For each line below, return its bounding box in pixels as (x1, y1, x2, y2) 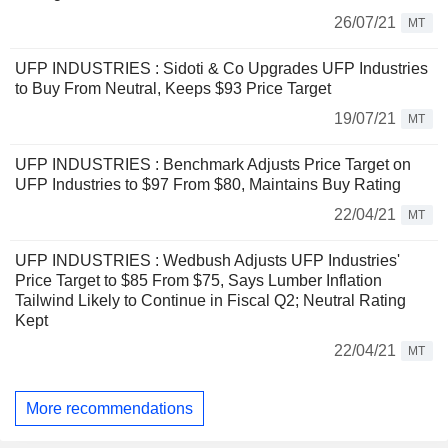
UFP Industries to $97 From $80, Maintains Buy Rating (15, 176, 401, 193)
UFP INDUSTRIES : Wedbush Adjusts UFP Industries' (15, 252, 400, 269)
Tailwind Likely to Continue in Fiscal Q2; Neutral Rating (15, 292, 406, 309)
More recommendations (26, 399, 193, 417)
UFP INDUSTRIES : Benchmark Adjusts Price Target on (15, 156, 411, 173)
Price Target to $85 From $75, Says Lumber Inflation (15, 272, 382, 289)
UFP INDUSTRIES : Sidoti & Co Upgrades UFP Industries (15, 60, 428, 77)
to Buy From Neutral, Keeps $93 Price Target (15, 80, 331, 97)
